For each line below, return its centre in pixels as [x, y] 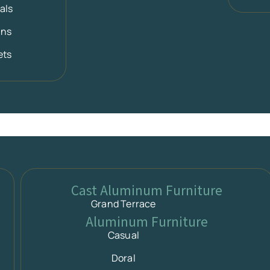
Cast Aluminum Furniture [147, 190]
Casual [123, 235]
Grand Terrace [124, 204]
